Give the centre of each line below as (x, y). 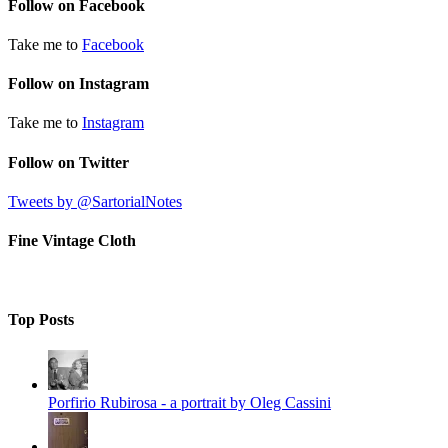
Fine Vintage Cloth (72, 241)
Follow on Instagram (78, 84)
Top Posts (41, 319)
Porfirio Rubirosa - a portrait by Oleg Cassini (189, 403)
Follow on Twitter (68, 162)
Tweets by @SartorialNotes (95, 201)
